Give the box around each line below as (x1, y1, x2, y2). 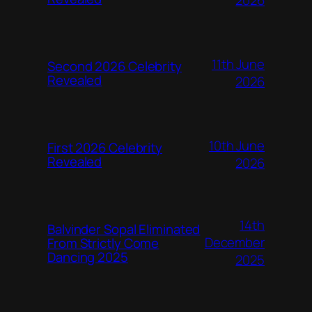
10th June (208, 136, 265, 155)
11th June (211, 54, 265, 73)
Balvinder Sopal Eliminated (47, 219, 201, 238)
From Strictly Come (47, 233, 159, 252)
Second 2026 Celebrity (47, 56, 182, 75)
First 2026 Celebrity (47, 138, 162, 157)
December (204, 233, 265, 252)
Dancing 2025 (47, 247, 128, 266)
